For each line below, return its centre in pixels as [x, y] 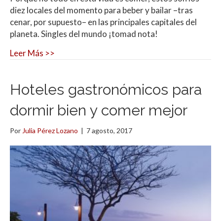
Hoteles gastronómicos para [106, 89]
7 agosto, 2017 [109, 130]
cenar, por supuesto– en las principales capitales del [103, 22]
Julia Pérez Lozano [50, 130]
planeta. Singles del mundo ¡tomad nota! [84, 34]
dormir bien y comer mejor [99, 110]
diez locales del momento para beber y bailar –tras [101, 10]
